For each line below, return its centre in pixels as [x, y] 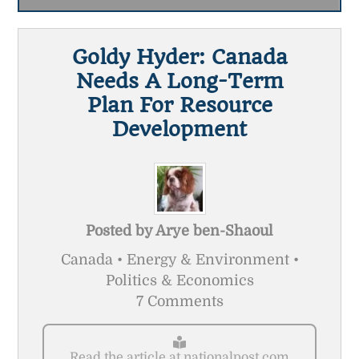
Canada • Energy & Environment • [179, 259]
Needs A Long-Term [179, 81]
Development [179, 129]
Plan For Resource [179, 105]
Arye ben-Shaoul [214, 230]
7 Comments [179, 301]
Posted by [121, 230]
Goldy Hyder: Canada [179, 56]
